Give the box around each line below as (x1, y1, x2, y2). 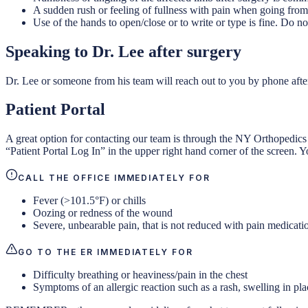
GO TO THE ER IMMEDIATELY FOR (18, 247, 193, 258)
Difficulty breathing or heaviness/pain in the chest (33, 269, 247, 281)
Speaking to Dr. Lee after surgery (5, 42, 241, 60)
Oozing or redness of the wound (33, 207, 173, 219)
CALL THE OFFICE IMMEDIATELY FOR (18, 173, 210, 184)
